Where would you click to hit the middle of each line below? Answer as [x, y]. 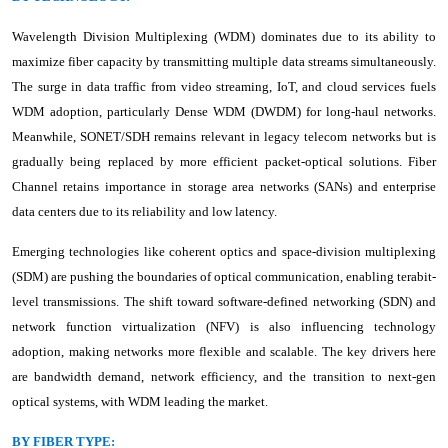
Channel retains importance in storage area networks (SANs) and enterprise [224, 186]
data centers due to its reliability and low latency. [144, 211]
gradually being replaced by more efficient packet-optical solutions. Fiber [224, 161]
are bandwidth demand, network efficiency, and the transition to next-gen [224, 376]
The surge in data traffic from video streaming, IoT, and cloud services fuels [224, 86]
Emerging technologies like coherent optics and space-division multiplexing [224, 251]
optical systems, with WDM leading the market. [140, 401]
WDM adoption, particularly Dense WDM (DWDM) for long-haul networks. [224, 111]
